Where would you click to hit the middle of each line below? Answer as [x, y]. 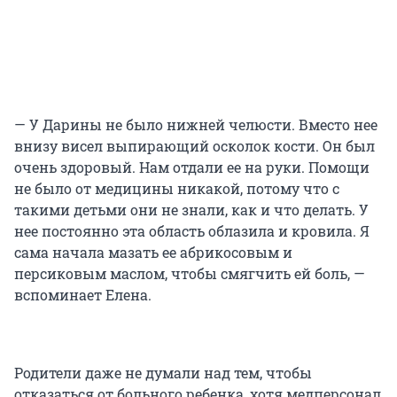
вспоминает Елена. [83, 295]
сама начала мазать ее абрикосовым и [153, 253]
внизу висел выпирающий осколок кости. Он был [195, 146]
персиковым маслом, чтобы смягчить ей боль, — [190, 274]
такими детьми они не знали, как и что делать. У [191, 210]
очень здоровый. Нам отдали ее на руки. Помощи [192, 167]
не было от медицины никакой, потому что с [177, 189]
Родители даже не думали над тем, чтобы [163, 373]
